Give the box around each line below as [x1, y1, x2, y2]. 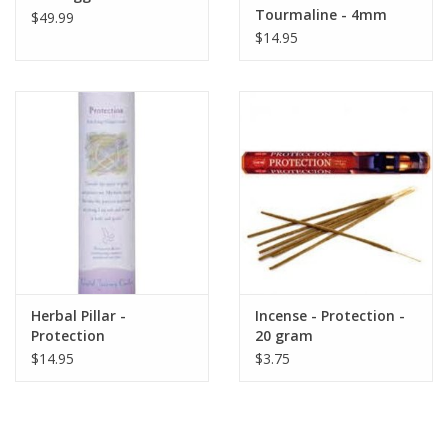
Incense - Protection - [255, 306, 405, 326]
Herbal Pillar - [31, 306, 126, 326]
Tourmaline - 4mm [255, 4, 387, 24]
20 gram [255, 326, 313, 346]
